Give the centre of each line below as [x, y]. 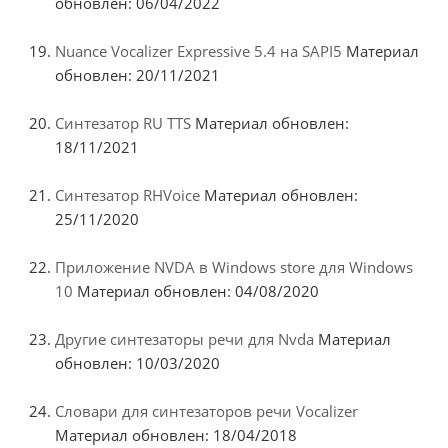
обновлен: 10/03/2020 [137, 362]
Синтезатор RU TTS [123, 122]
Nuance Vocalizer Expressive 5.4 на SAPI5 [198, 50]
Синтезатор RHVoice [127, 194]
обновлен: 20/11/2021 [137, 74]
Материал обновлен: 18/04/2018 [176, 434]
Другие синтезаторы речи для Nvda [184, 338]
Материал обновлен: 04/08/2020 [196, 290]
